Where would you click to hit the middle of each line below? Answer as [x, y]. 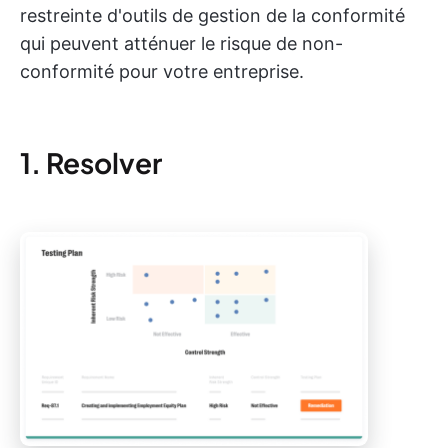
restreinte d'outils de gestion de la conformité [212, 15]
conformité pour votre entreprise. [162, 71]
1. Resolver [91, 162]
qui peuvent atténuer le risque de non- [181, 43]
